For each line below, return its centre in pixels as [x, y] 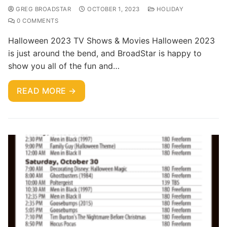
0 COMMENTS [36, 21]
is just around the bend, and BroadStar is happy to [105, 53]
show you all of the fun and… [64, 66]
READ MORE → [47, 90]
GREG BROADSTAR [42, 9]
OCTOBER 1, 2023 [113, 9]
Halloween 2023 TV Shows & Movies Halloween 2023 [111, 40]
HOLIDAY [169, 9]
